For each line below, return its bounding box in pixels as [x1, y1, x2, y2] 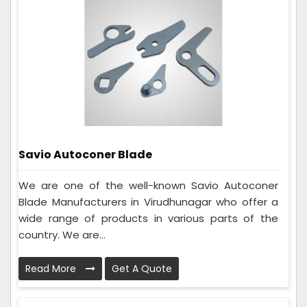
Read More [25, 261, 79, 275]
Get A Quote [112, 261, 172, 275]
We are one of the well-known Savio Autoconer [19, 177, 278, 193]
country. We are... [19, 227, 106, 242]
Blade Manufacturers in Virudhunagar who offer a [19, 194, 278, 209]
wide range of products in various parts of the [19, 210, 278, 225]
